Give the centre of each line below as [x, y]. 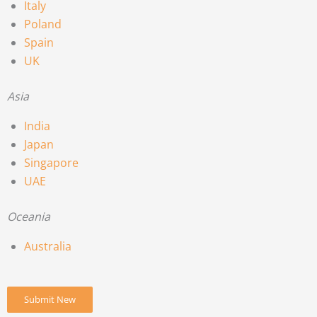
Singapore [51, 162]
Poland [43, 24]
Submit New [50, 299]
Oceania [29, 216]
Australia [48, 246]
